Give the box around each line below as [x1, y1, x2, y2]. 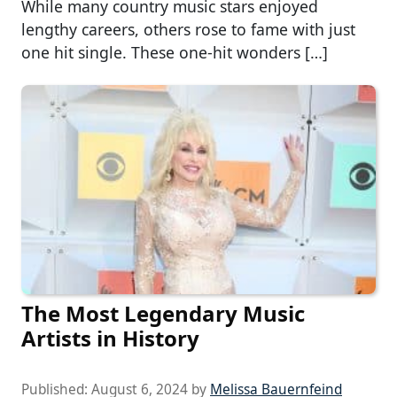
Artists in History [21, 323, 199, 353]
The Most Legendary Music [21, 299, 305, 328]
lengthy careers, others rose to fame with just [21, 19, 355, 40]
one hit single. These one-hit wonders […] [21, 42, 328, 63]
